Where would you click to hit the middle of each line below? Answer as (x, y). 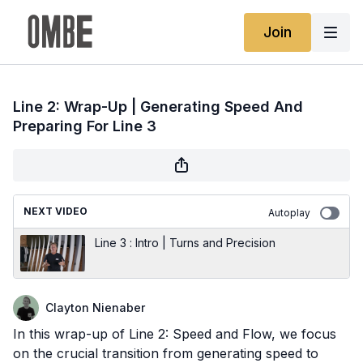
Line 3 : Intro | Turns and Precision (185, 243)
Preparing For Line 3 (85, 126)
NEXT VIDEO (56, 211)
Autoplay (289, 213)
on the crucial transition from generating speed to (166, 353)
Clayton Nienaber (95, 307)
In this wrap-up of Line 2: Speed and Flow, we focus (175, 334)
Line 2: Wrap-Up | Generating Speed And (158, 107)
